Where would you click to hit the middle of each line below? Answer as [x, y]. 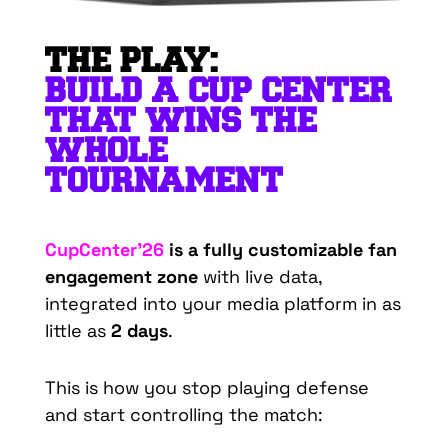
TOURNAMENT [163, 181]
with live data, [259, 277]
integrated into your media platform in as [222, 304]
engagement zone [121, 277]
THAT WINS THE [180, 121]
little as [75, 331]
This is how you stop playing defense [206, 388]
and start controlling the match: [183, 415]
